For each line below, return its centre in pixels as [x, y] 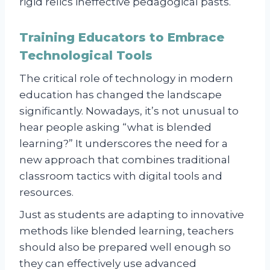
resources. [46, 192]
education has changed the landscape [121, 94]
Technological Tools [86, 55]
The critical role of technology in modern [126, 78]
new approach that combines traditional [125, 159]
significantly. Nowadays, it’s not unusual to [129, 111]
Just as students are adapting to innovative [132, 214]
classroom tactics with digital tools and [121, 176]
